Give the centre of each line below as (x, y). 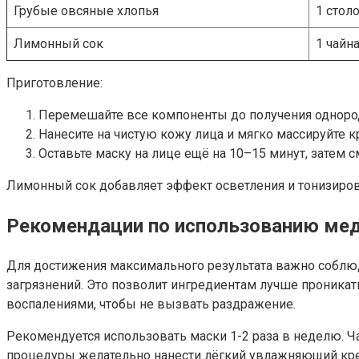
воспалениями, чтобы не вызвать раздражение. (151, 304)
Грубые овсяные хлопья (86, 11)
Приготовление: (54, 83)
